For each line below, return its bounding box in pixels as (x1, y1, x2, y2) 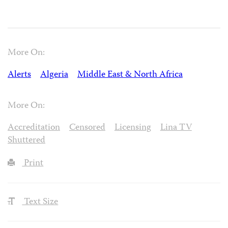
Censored (69, 120, 105, 135)
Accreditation (8, 120, 60, 135)
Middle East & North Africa (77, 68, 183, 83)
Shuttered (8, 133, 45, 148)
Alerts (8, 68, 31, 83)
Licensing (114, 120, 151, 135)
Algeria (40, 68, 68, 83)
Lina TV (160, 120, 192, 135)
